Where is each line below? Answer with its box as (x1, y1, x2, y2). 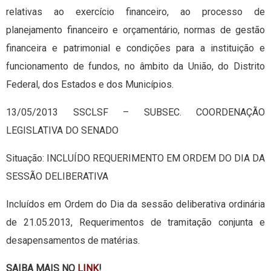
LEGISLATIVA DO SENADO (6, 125, 119, 137)
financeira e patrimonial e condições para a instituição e (6, 42, 265, 54)
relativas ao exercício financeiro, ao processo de (6, 6, 265, 18)
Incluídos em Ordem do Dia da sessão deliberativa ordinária (6, 198, 265, 211)
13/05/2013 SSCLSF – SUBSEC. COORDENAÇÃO (6, 106, 265, 119)
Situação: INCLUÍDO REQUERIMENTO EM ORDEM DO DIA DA (6, 152, 265, 165)
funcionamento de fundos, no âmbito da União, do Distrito (6, 60, 265, 73)
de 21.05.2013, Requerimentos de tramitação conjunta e (6, 217, 265, 229)
